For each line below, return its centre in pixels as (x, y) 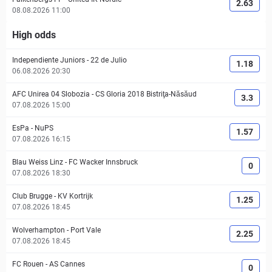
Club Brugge (32, 196)
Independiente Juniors (49, 60)
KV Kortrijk (75, 196)
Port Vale (86, 230)
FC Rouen (28, 264)
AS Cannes (67, 264)
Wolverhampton (39, 230)
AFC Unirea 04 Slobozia (51, 94)
